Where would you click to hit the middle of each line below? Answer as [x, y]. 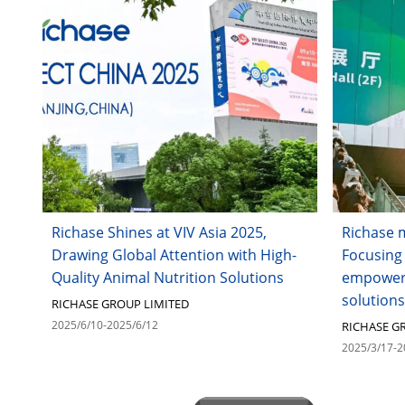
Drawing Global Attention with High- [174, 255]
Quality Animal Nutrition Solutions [167, 278]
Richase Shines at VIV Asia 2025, [159, 233]
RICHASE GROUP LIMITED [120, 304]
